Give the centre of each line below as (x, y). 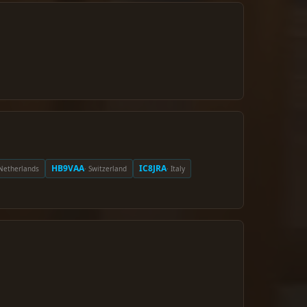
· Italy (176, 168)
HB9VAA (68, 168)
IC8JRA (153, 168)
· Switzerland (106, 168)
